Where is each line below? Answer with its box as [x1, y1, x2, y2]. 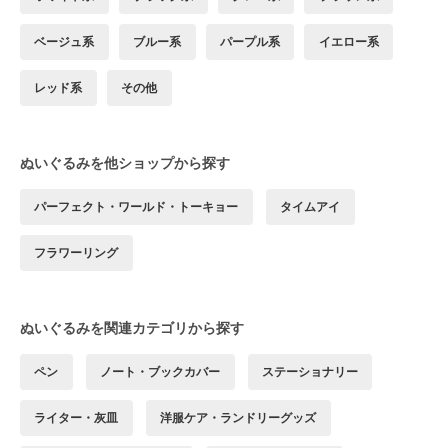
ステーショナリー [261, 363, 358, 379]
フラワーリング [34, 244, 119, 260]
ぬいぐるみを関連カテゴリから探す [20, 318, 244, 336]
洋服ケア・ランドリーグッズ [160, 409, 317, 425]
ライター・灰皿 [34, 409, 119, 425]
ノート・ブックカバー [100, 363, 221, 379]
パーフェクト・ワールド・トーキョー [34, 198, 239, 214]
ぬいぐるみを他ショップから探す [20, 153, 230, 171]
